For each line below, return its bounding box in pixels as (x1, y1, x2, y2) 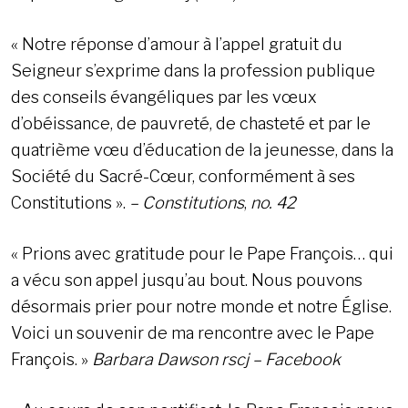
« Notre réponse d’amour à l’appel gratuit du (11, 35, 342, 55)
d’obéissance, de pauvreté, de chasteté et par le (11, 114, 371, 134)
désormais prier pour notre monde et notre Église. (11, 297, 392, 317)
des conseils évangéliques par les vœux (11, 87, 317, 107)
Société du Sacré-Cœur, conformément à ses (11, 167, 355, 187)
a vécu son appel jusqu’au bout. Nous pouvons (11, 270, 362, 291)
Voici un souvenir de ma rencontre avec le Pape (11, 323, 374, 343)
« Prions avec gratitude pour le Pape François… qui (11, 244, 393, 264)
